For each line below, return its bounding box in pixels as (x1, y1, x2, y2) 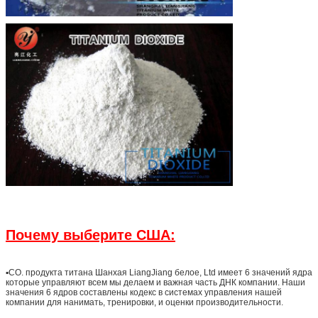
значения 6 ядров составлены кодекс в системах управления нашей (6, 287, 282, 297)
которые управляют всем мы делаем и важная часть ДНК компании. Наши (6, 277, 305, 287)
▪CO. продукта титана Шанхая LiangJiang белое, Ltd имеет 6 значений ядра (6, 267, 312, 278)
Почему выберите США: (6, 226, 175, 243)
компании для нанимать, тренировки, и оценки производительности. (6, 297, 283, 307)
